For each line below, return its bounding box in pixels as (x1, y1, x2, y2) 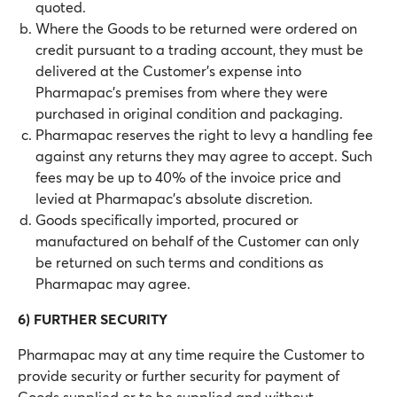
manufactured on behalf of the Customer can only (35, 231, 359, 250)
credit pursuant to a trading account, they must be (35, 40, 363, 58)
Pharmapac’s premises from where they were (35, 82, 328, 101)
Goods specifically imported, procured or (35, 210, 299, 229)
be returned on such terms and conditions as (35, 253, 323, 271)
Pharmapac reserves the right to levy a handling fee (35, 125, 373, 144)
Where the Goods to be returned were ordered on (35, 19, 357, 37)
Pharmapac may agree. (35, 274, 191, 292)
